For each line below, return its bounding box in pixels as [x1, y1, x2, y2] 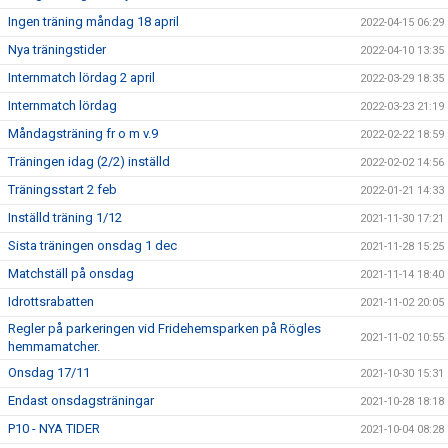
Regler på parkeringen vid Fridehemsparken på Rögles [8, 321, 321, 336]
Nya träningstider [8, 42, 106, 57]
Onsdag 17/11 [8, 365, 90, 380]
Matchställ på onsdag [8, 266, 134, 281]
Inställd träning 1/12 [8, 210, 122, 225]
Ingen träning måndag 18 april [8, 14, 179, 29]
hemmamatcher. [8, 339, 100, 354]
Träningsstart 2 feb [8, 182, 117, 197]
